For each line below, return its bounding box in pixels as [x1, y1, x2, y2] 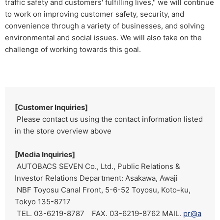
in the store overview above [15, 126, 111, 136]
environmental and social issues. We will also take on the [5, 32, 202, 42]
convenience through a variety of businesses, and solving [5, 21, 205, 30]
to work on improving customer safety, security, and [5, 9, 184, 19]
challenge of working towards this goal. [5, 44, 141, 54]
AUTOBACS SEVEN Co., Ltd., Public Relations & [15, 161, 180, 171]
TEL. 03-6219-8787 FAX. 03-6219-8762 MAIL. [15, 208, 183, 218]
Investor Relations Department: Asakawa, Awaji [15, 173, 178, 183]
